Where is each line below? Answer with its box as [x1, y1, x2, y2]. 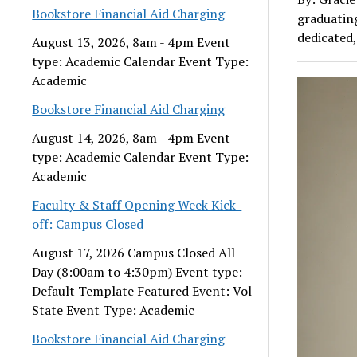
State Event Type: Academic [32, 300, 195, 319]
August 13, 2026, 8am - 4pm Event [32, 33, 231, 51]
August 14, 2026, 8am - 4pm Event [32, 128, 231, 147]
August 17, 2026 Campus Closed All [32, 243, 236, 261]
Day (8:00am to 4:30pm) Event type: [32, 262, 243, 280]
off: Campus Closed [32, 214, 144, 233]
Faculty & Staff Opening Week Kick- [32, 195, 242, 214]
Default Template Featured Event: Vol [32, 281, 253, 300]
